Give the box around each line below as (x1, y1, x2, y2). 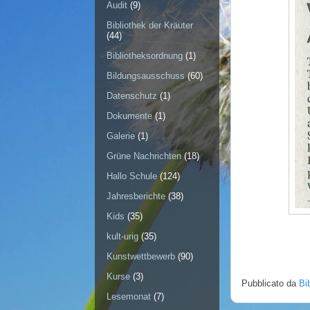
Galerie (107, 131, 135, 142)
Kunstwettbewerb (107, 251, 175, 262)
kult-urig (107, 231, 138, 242)
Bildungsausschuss (107, 71, 185, 82)
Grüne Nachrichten (107, 151, 181, 162)
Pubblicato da (241, 278, 299, 289)
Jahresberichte (107, 191, 165, 202)
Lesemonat (107, 291, 151, 302)
